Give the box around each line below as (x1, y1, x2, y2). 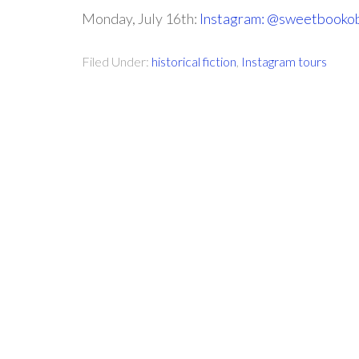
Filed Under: (82, 54, 151, 69)
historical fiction (151, 54, 236, 69)
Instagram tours (241, 54, 327, 69)
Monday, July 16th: (82, 10, 200, 27)
